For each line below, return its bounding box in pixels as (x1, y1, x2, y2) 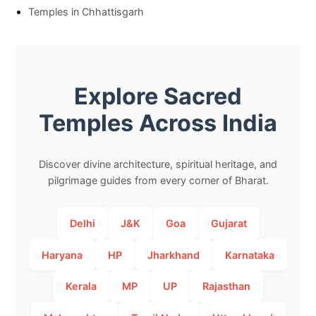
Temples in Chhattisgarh (28, 6, 145, 18)
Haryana (42, 248, 83, 261)
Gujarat (210, 217, 247, 229)
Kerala (66, 280, 97, 293)
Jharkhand (147, 248, 200, 261)
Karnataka (225, 248, 274, 261)
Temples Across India (39, 109, 277, 138)
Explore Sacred (74, 83, 242, 111)
